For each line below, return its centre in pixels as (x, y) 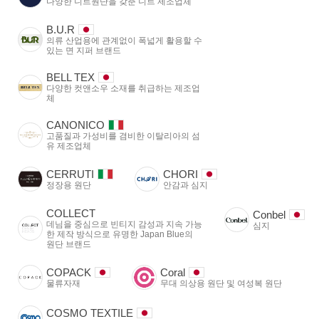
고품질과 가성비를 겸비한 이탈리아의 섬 (123, 136)
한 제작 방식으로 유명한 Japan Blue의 (120, 234)
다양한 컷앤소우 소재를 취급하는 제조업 (123, 88)
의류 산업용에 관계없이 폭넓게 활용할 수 (124, 41)
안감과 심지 (185, 185)
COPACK (69, 272)
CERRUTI (70, 174)
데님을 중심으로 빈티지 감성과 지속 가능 (124, 224)
